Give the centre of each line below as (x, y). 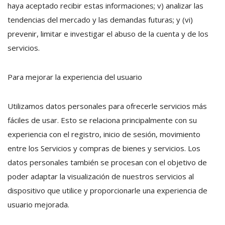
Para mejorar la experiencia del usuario (75, 77)
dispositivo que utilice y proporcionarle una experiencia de (107, 190)
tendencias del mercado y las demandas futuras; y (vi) (100, 20)
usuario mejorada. (38, 204)
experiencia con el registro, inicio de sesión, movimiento (104, 134)
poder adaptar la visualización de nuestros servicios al (101, 176)
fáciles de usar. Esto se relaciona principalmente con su (102, 120)
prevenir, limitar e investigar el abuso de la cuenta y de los (108, 34)
